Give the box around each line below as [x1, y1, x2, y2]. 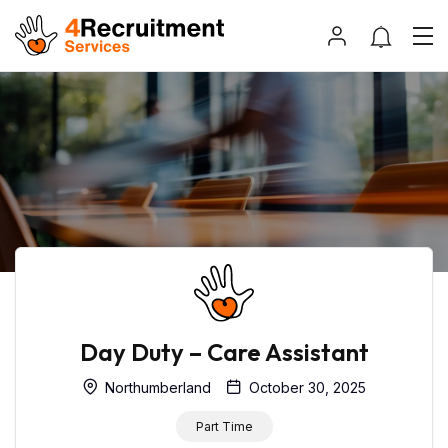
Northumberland [101, 379, 211, 397]
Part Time [195, 419, 253, 435]
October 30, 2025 [245, 379, 366, 397]
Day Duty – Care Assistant [79, 337, 369, 368]
